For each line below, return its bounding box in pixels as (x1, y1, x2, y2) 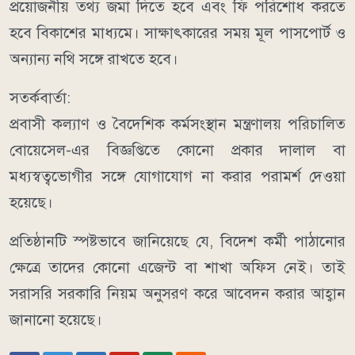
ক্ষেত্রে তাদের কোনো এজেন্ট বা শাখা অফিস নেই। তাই (10, 258, 345, 277)
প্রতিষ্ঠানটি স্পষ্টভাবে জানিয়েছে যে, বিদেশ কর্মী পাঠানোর (10, 232, 345, 251)
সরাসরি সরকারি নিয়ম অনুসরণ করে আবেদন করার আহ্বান (10, 284, 345, 303)
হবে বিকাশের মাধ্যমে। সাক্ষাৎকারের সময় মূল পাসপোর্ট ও (10, 24, 345, 43)
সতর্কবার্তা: (10, 89, 71, 108)
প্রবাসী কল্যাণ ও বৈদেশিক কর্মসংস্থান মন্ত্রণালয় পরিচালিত (10, 115, 345, 134)
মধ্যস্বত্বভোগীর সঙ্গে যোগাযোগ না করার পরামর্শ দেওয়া (10, 167, 345, 186)
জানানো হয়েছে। (10, 311, 102, 330)
